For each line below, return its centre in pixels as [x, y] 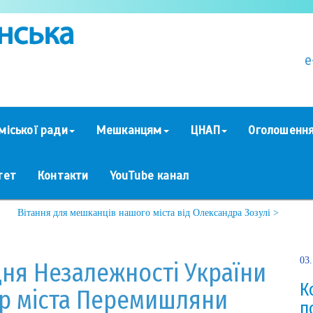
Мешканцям [129, 130]
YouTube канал [149, 175]
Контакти [63, 175]
